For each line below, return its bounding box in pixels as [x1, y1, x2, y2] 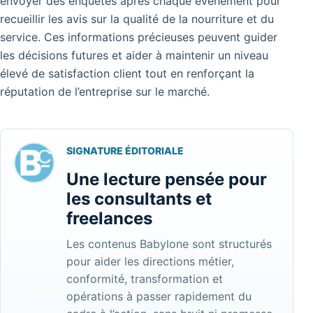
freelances [66, 208, 152, 228]
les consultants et [66, 188, 212, 209]
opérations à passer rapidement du [66, 289, 252, 303]
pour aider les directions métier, [66, 254, 234, 268]
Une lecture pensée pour [66, 168, 267, 189]
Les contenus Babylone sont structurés [66, 236, 272, 251]
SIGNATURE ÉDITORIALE [66, 144, 184, 156]
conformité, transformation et [66, 271, 223, 286]
